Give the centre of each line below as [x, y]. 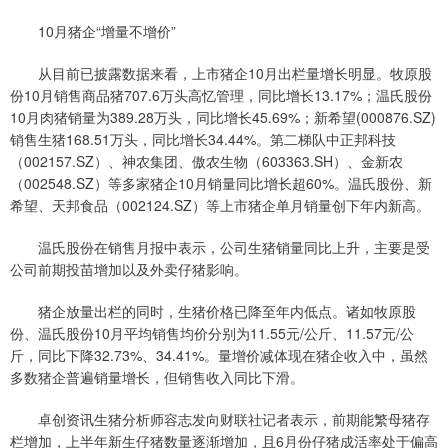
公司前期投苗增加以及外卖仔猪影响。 [129, 269]
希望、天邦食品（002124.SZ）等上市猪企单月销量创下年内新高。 [220, 205]
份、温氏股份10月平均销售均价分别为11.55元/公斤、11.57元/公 [212, 333]
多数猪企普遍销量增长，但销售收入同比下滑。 [157, 377]
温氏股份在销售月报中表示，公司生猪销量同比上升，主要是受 [220, 247]
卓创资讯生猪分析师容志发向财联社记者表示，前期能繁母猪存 [220, 419]
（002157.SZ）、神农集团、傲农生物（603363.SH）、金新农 [206, 161]
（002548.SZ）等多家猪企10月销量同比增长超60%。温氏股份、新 [221, 183]
